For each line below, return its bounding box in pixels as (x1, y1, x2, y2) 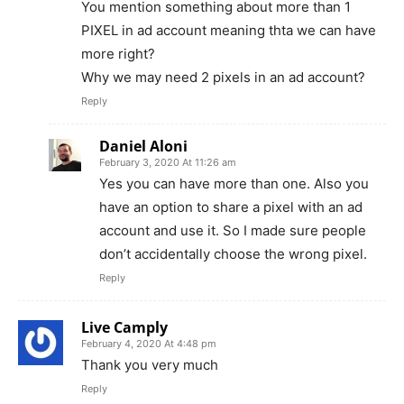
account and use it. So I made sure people (99, 222, 366, 240)
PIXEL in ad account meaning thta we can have (81, 22, 376, 40)
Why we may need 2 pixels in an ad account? (81, 69, 365, 87)
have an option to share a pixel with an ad (99, 198, 363, 216)
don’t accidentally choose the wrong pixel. (99, 245, 367, 263)
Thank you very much (81, 356, 218, 374)
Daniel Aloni (99, 136, 188, 157)
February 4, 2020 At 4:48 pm (81, 337, 216, 351)
